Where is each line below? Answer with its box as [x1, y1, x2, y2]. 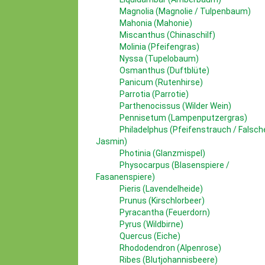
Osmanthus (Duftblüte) [119, 66, 209, 75]
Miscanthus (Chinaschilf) [119, 30, 215, 40]
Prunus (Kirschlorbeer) [119, 196, 205, 205]
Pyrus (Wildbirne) [119, 219, 183, 229]
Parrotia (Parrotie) [119, 89, 189, 99]
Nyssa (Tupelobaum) [119, 54, 199, 63]
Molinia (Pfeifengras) [119, 42, 199, 51]
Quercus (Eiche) [119, 231, 180, 241]
